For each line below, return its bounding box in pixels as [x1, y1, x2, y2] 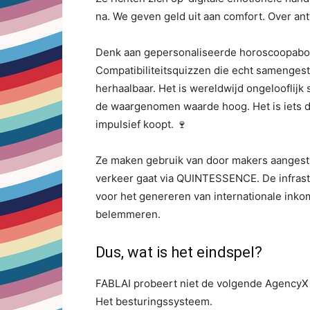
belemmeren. [95, 208, 161, 221]
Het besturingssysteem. [95, 295, 212, 308]
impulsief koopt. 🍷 [95, 118, 187, 131]
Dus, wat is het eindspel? [95, 244, 262, 261]
